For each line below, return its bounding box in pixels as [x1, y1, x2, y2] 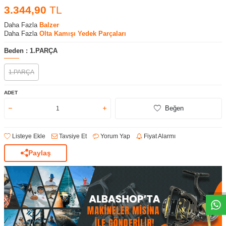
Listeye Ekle [11, 132, 45, 140]
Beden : [4, 46, 30, 54]
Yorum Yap [99, 132, 130, 140]
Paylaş [28, 149, 51, 157]
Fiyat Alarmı [142, 132, 176, 140]
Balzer [39, 21, 59, 29]
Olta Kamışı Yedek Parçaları [39, 29, 126, 37]
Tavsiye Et [58, 132, 87, 140]
